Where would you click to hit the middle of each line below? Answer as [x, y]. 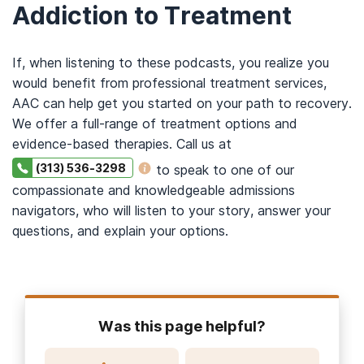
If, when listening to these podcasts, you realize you [171, 62]
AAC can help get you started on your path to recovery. [182, 103]
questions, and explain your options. [120, 230]
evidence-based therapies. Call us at [122, 143]
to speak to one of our [223, 169]
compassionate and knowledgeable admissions [154, 190]
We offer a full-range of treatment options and [155, 123]
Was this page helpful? [182, 326]
